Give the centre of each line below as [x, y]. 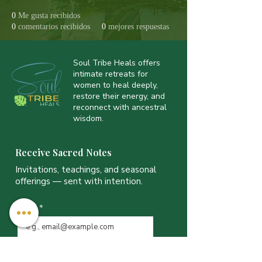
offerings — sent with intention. [79, 181]
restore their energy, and [119, 96]
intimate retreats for [111, 74]
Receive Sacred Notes [63, 152]
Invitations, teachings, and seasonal [86, 170]
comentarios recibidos [54, 27]
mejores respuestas [139, 27]
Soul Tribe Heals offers [117, 63]
